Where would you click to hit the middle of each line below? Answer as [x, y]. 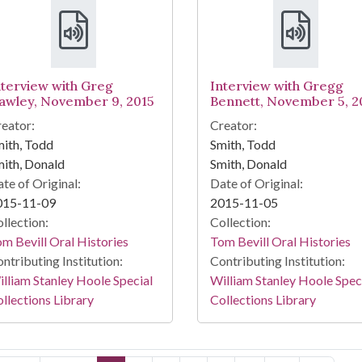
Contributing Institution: [277, 261]
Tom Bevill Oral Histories [280, 242]
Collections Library [263, 300]
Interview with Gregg [276, 86]
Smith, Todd [242, 145]
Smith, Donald [248, 164]
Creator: [233, 125]
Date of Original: [256, 183]
